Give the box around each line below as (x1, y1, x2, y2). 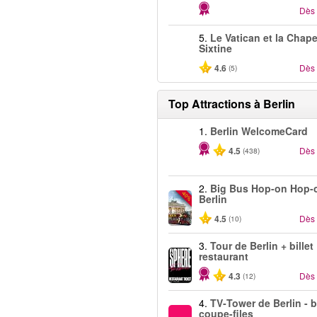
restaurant (199, 249, 248, 263)
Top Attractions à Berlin (168, 96, 295, 112)
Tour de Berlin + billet (210, 238, 313, 253)
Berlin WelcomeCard (210, 124, 308, 138)
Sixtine (199, 41, 232, 55)
